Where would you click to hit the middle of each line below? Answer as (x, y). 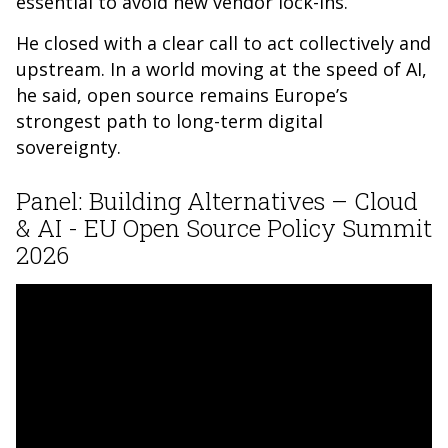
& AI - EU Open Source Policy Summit (224, 228)
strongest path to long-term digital (169, 121)
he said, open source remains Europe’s (182, 95)
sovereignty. (68, 147)
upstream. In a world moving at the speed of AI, (221, 69)
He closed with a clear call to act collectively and (223, 43)
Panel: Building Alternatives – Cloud (217, 201)
